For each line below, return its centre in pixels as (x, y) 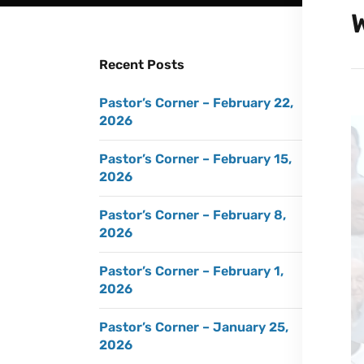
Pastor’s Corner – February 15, (195, 159)
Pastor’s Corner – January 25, (194, 327)
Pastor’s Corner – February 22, (196, 103)
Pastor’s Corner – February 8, (193, 215)
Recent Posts (142, 65)
